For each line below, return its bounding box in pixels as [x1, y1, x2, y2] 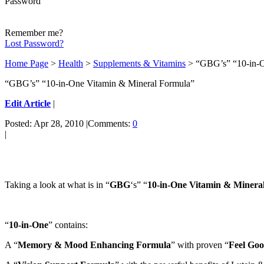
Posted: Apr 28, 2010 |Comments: [5, 118, 133, 128]
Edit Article [5, 98, 51, 108]
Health [58, 58, 83, 68]
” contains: [48, 219, 88, 230]
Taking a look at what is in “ [5, 179, 110, 190]
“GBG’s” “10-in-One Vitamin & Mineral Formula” [5, 78, 194, 88]
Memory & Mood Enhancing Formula [18, 239, 171, 250]
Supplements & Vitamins [93, 58, 186, 68]
